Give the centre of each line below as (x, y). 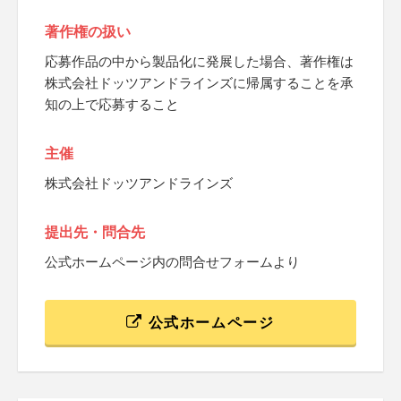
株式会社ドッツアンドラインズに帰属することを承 (199, 83)
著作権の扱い (88, 32)
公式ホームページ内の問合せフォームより (172, 262)
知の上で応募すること (112, 104)
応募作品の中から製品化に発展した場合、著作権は (199, 61)
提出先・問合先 (95, 232)
